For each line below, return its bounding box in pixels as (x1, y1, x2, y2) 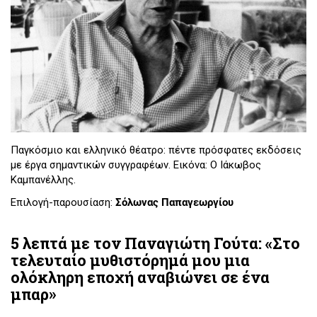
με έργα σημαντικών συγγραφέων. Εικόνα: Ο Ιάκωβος (11, 158, 261, 172)
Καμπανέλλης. (11, 173, 76, 187)
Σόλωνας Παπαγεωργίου (115, 195, 236, 209)
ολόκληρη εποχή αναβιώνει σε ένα (11, 267, 270, 288)
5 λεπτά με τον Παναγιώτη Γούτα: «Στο (11, 233, 300, 254)
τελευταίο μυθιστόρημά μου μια (11, 250, 250, 271)
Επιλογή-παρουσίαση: (11, 195, 115, 209)
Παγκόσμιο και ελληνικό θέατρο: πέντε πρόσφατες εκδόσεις (11, 144, 301, 157)
